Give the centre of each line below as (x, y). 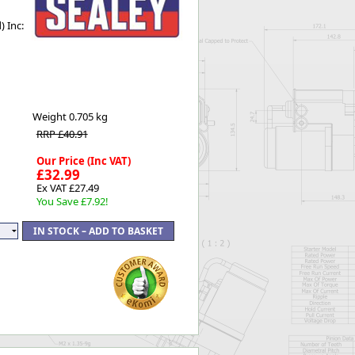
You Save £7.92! (72, 201)
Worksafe (126, 12)
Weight (50, 116)
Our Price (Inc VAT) (83, 161)
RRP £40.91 (62, 134)
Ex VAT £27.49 (67, 188)
